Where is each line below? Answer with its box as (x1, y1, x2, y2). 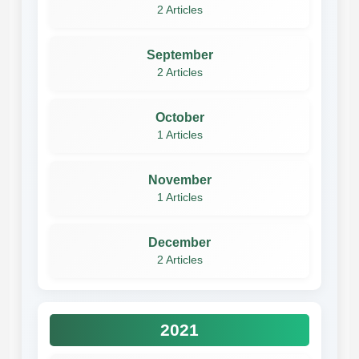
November (147, 172, 212, 187)
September (146, 47, 213, 62)
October (155, 110, 204, 124)
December (148, 235, 211, 249)
